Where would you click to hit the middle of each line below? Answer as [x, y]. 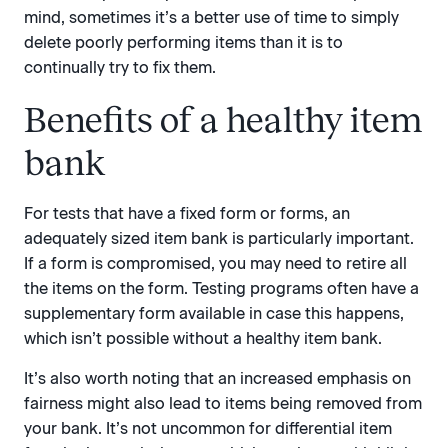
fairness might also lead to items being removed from [223, 403]
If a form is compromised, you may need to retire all [215, 264]
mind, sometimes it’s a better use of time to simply [211, 18]
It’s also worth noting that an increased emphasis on [217, 378]
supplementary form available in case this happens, [214, 314]
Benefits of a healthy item [223, 120]
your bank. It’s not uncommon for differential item [208, 428]
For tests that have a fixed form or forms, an [187, 214]
